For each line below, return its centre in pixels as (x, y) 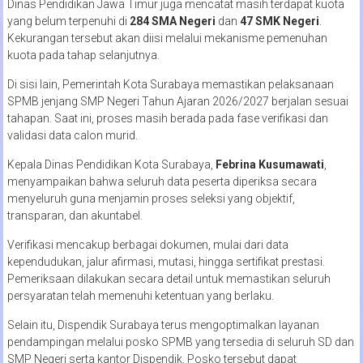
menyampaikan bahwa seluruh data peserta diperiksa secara (162, 181)
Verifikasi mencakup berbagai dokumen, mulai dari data (147, 245)
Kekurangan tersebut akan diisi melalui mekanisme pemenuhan (167, 38)
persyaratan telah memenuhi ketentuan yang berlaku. (140, 296)
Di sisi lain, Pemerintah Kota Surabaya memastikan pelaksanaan (170, 84)
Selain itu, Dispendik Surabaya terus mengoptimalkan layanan (163, 325)
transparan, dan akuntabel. (75, 216)
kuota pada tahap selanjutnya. (83, 55)
